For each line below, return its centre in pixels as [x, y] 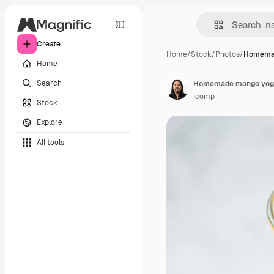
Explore [50, 122]
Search [49, 83]
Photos [228, 54]
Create [49, 44]
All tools [50, 142]
